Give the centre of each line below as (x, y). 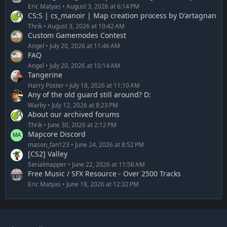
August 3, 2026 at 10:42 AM (86, 26)
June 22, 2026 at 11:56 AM (108, 164)
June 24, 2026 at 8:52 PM (109, 144)
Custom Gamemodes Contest (77, 35)
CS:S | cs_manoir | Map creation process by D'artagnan (122, 15)
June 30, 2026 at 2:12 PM (82, 125)
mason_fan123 (49, 144)
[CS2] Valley (48, 154)
